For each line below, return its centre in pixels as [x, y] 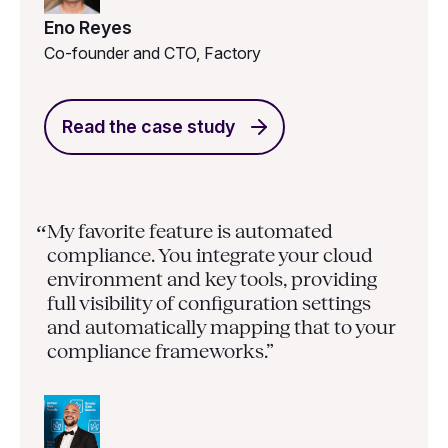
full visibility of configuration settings [208, 302]
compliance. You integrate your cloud [209, 254]
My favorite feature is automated [189, 230]
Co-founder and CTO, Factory [152, 52]
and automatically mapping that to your [221, 326]
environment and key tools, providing [211, 278]
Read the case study [148, 126]
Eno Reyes [88, 27]
